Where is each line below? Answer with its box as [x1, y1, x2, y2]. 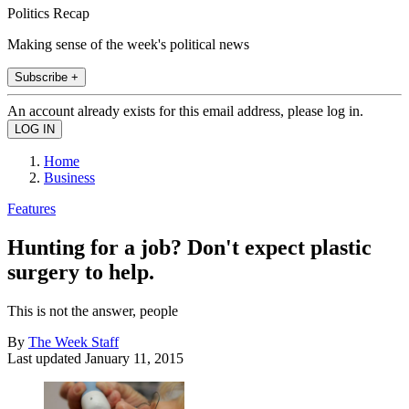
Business [44, 169, 95, 185]
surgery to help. [7, 259, 154, 284]
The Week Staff [28, 333, 119, 350]
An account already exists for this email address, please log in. [7, 102, 363, 119]
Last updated [7, 350, 85, 366]
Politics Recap [7, 5, 89, 21]
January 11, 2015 [85, 350, 184, 366]
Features [7, 200, 56, 216]
